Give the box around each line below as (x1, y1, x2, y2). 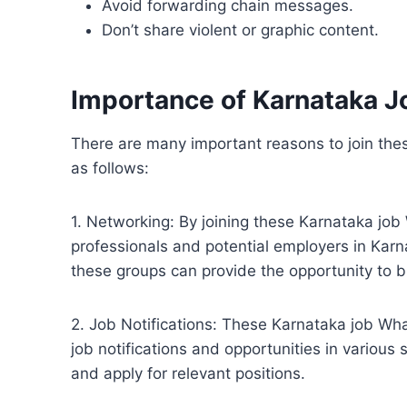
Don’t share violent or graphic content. (102, 21, 379, 40)
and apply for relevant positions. (71, 364, 305, 383)
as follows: (71, 159, 154, 178)
